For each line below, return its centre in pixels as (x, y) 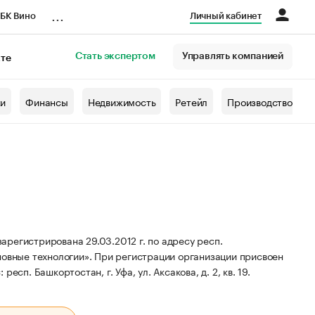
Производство (260, 101)
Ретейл (192, 101)
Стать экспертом (115, 56)
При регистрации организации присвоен (189, 255)
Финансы (47, 101)
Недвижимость (122, 101)
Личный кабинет (225, 16)
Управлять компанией (232, 56)
